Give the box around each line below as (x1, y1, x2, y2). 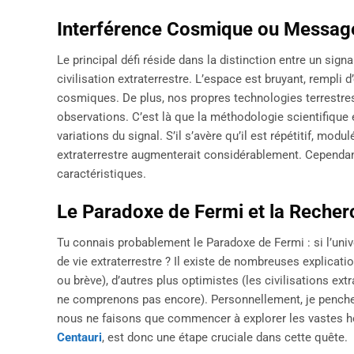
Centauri (57, 330, 102, 345)
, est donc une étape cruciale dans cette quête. (102, 330, 348, 345)
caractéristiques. (57, 167, 146, 182)
